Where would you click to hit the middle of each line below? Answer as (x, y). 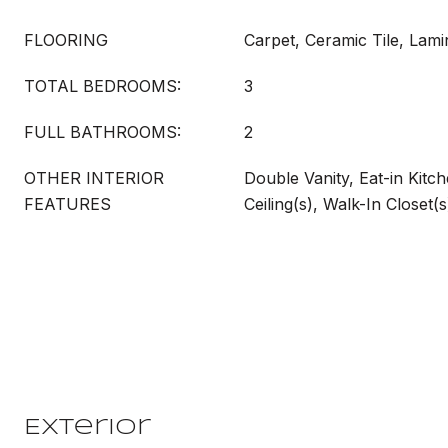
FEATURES (67, 204)
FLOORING (66, 40)
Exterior (87, 428)
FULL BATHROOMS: (102, 132)
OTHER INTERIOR (94, 178)
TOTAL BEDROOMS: (102, 86)
